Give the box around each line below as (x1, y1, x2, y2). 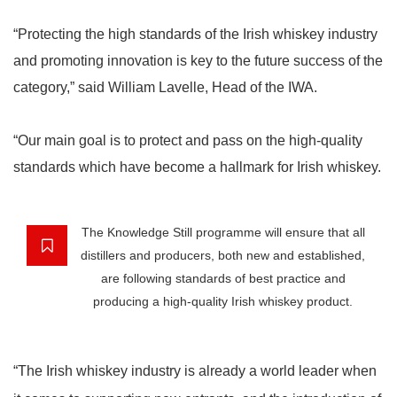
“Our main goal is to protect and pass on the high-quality (13, 133, 362, 148)
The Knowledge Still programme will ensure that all (81, 225, 365, 239)
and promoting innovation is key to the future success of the (13, 53, 383, 68)
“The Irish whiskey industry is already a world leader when (13, 363, 377, 378)
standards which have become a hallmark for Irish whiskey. (13, 160, 381, 175)
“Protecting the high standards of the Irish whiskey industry (13, 27, 378, 42)
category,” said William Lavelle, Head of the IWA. (13, 80, 317, 95)
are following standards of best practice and (100, 271, 346, 285)
